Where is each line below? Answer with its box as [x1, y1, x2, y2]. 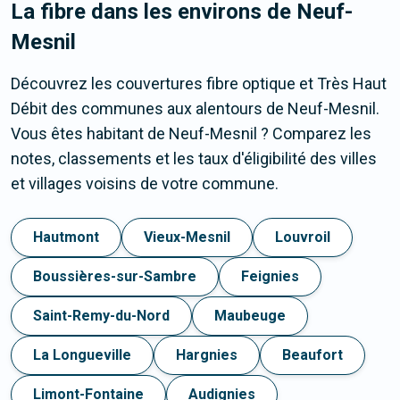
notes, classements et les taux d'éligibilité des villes [11, 149, 377, 169]
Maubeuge [214, 307, 286, 325]
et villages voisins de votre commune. [11, 174, 279, 194]
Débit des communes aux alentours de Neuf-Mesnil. [11, 99, 379, 119]
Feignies [241, 268, 299, 286]
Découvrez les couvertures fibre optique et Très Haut [11, 74, 387, 94]
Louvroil [275, 229, 330, 246]
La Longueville [33, 346, 131, 364]
